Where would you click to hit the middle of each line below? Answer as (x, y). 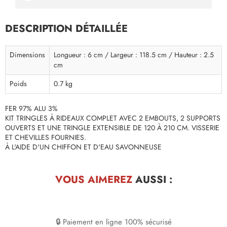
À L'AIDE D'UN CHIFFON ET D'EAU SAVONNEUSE (83, 147)
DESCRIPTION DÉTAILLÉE (66, 29)
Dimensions (27, 55)
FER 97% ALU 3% (31, 109)
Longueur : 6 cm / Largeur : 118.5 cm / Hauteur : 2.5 (134, 55)
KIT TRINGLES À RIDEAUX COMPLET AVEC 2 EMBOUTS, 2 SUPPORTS (113, 119)
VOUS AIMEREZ (93, 180)
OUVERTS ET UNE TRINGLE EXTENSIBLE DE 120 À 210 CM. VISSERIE (112, 128)
